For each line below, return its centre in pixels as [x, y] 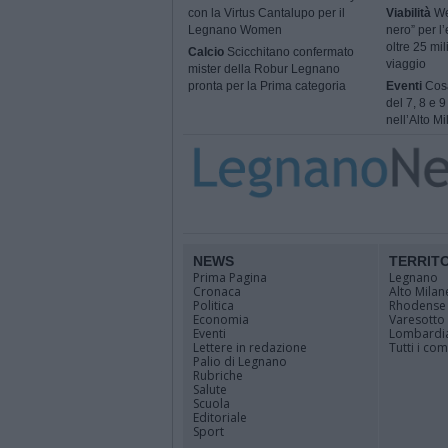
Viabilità [408, 13]
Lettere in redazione [250, 347]
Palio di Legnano [240, 361]
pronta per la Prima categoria [267, 86]
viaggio [405, 64]
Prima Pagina [230, 277]
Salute [210, 389]
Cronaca [217, 291]
